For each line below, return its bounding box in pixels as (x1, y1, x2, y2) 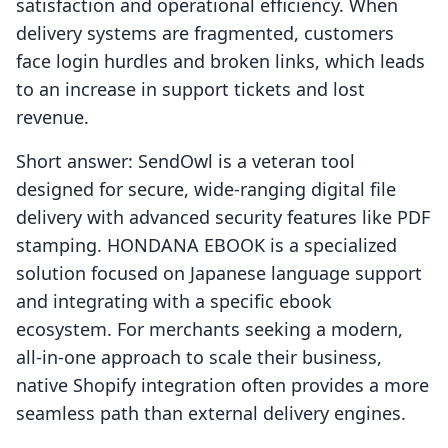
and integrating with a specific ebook (16, 289, 332, 314)
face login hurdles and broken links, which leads (16, 49, 425, 74)
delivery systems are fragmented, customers (16, 21, 394, 46)
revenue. (16, 105, 89, 130)
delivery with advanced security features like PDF (16, 205, 430, 230)
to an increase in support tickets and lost (16, 77, 365, 102)
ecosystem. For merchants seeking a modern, (16, 317, 403, 342)
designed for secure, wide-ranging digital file (16, 177, 396, 202)
